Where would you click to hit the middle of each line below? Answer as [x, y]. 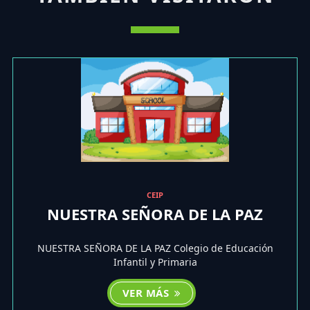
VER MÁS [147, 293]
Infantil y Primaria [155, 262]
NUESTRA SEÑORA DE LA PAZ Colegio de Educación [155, 248]
